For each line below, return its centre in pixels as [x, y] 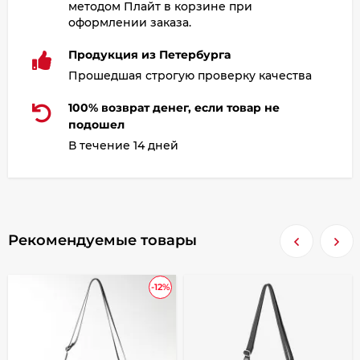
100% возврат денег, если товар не [174, 107]
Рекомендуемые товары [102, 240]
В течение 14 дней [123, 145]
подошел [96, 124]
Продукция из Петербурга [149, 54]
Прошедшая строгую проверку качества [190, 75]
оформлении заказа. [130, 22]
